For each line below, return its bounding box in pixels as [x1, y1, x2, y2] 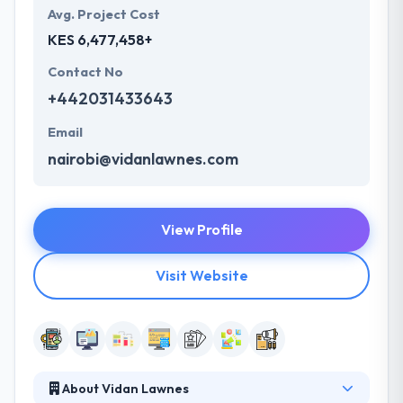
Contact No [48, 63, 123, 80]
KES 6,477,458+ [48, 30, 152, 49]
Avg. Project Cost [48, 5, 160, 22]
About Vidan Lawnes [58, 381, 189, 398]
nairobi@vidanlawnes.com [48, 148, 238, 169]
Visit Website [155, 265, 248, 284]
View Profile [160, 219, 243, 238]
